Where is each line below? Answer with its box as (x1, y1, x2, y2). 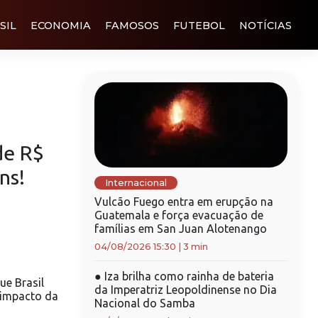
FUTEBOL (173, 18, 225, 32)
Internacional (104, 177, 167, 188)
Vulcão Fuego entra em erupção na (94, 195, 273, 208)
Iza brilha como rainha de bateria (101, 270, 274, 283)
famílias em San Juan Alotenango (94, 222, 267, 235)
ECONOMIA (31, 18, 91, 32)
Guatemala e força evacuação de (94, 209, 263, 221)
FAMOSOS (105, 18, 159, 32)
